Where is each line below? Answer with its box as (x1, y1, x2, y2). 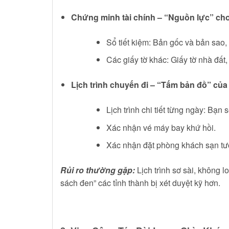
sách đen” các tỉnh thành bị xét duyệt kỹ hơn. (60, 177, 220, 189)
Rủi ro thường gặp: (60, 164, 135, 176)
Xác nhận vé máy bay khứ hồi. (106, 121, 216, 133)
